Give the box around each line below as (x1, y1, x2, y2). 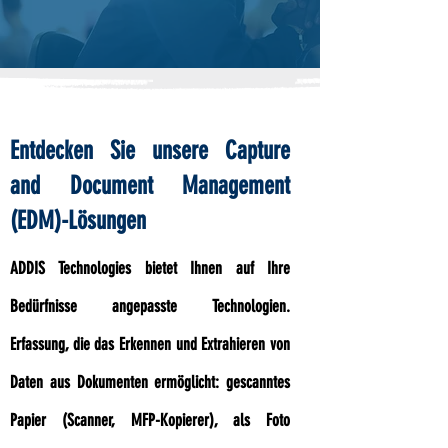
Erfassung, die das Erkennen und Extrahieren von (10, 334, 290, 354)
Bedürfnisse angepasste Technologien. (10, 296, 290, 316)
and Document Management (10, 171, 290, 200)
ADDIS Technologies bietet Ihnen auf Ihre (10, 258, 290, 278)
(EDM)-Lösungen (10, 206, 146, 235)
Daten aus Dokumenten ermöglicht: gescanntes (10, 372, 290, 392)
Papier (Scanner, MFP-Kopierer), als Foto (10, 410, 290, 430)
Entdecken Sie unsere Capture (10, 136, 290, 165)
